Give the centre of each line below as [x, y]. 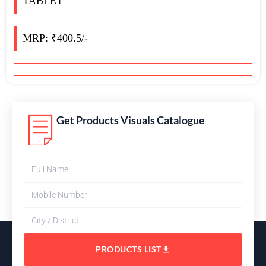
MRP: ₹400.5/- [55, 38]
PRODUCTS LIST [129, 249]
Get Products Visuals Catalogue [131, 120]
